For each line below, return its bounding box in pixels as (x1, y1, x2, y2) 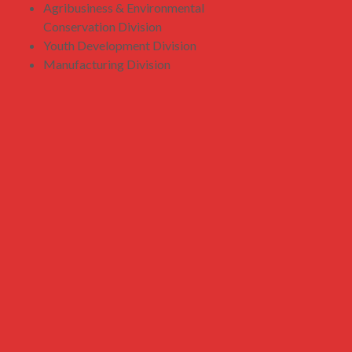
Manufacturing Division (42, 57, 170, 71)
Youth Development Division (42, 38, 196, 53)
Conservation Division (42, 19, 162, 34)
